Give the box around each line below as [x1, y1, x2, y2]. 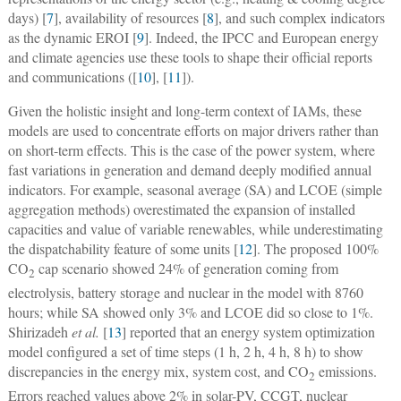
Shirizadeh [7, 321, 72, 341]
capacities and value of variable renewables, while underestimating [7, 218, 383, 238]
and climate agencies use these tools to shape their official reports [7, 47, 372, 66]
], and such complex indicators [213, 7, 385, 27]
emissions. [314, 361, 377, 380]
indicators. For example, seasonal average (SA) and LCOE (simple [7, 179, 382, 199]
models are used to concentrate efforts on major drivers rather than [7, 120, 379, 140]
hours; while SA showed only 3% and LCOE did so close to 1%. [7, 302, 373, 321]
